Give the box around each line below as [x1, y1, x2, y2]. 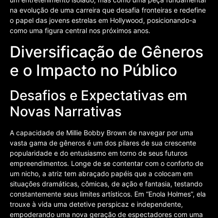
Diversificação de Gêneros [10, 42, 203, 61]
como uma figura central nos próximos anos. [10, 26, 150, 35]
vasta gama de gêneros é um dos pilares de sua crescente [10, 138, 196, 147]
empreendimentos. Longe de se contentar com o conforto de [10, 159, 203, 167]
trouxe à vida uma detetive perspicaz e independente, [10, 200, 183, 208]
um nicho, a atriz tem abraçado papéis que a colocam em [10, 169, 193, 178]
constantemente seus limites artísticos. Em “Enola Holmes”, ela [10, 189, 206, 198]
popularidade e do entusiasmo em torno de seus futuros [10, 148, 187, 157]
